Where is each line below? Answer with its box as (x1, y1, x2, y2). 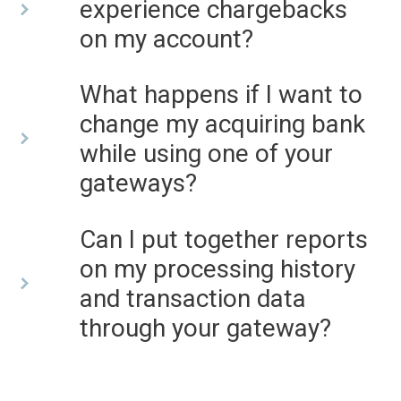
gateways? (79, 168, 197, 199)
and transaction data (79, 284, 306, 314)
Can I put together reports (79, 225, 368, 255)
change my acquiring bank (79, 109, 365, 140)
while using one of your (79, 139, 333, 169)
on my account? (79, 23, 253, 54)
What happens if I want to (79, 80, 363, 110)
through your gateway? (79, 313, 331, 344)
